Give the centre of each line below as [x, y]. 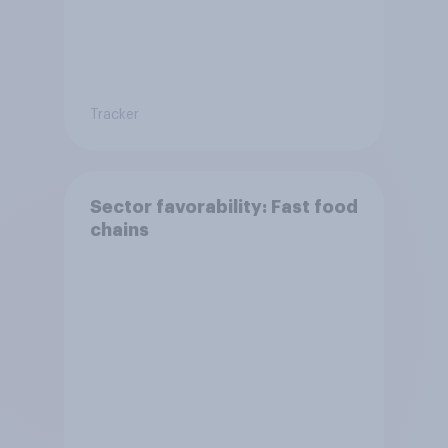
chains [119, 230]
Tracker [114, 115]
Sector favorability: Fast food [223, 207]
